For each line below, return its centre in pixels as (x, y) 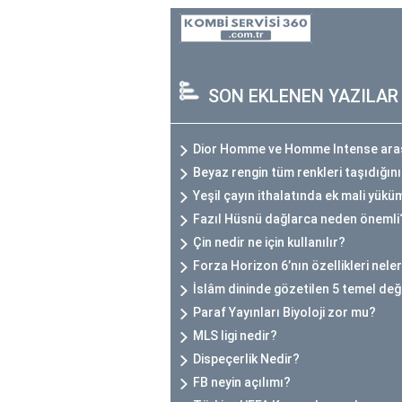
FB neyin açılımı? (242, 383)
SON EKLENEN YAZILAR (303, 96)
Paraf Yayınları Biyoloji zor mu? (284, 313)
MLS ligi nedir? (235, 336)
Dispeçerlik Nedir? (246, 359)
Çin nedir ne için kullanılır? (269, 243)
